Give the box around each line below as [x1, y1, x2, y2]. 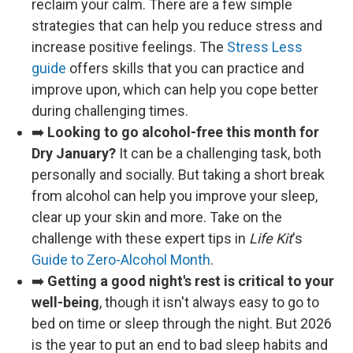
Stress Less [227, 39, 303, 55]
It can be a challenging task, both [116, 145, 321, 162]
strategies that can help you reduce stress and [32, 17, 322, 34]
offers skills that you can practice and [66, 60, 304, 76]
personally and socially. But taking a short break [32, 166, 325, 183]
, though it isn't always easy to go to [99, 294, 319, 310]
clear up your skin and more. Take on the [32, 209, 282, 225]
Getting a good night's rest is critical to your [47, 273, 334, 289]
